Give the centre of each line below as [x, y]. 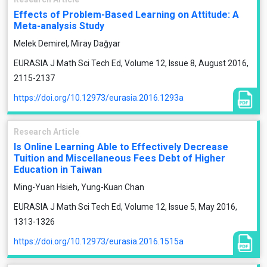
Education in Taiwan [58, 170]
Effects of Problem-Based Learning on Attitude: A [126, 15]
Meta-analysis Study [59, 26]
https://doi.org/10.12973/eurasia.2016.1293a [99, 98]
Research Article [46, 132]
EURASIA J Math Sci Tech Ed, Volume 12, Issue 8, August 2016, [131, 63]
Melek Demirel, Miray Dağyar [67, 44]
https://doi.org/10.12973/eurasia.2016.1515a [99, 241]
